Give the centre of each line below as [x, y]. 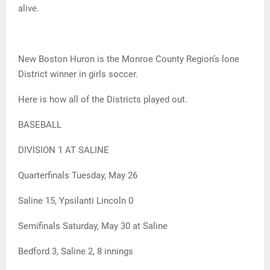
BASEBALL [40, 125]
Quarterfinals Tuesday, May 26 [78, 176]
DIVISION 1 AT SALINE [64, 150]
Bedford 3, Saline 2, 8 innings [76, 252]
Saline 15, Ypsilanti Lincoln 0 [76, 201]
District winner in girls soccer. [78, 74]
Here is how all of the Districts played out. [103, 100]
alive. [29, 9]
